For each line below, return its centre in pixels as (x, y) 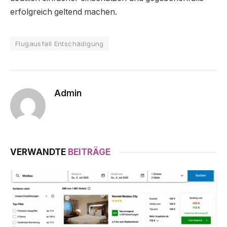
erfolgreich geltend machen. (64, 12)
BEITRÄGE (89, 152)
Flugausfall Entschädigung (60, 43)
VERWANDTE (39, 152)
